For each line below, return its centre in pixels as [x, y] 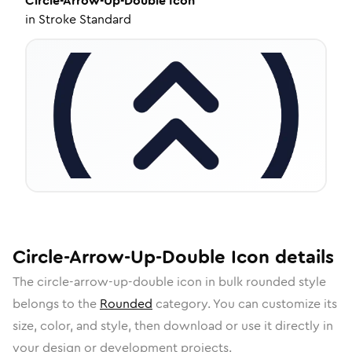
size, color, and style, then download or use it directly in [173, 326]
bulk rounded [257, 282]
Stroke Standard [85, 19]
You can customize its [275, 304]
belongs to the [56, 304]
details [302, 257]
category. [183, 304]
